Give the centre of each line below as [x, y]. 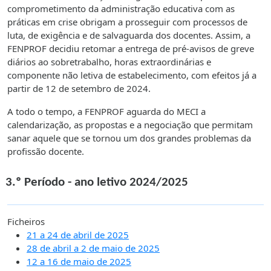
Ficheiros [26, 221]
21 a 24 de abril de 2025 [78, 234]
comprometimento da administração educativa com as [121, 8]
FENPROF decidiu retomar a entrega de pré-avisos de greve [131, 48]
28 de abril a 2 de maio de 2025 [93, 248]
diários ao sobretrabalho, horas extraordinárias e [109, 61]
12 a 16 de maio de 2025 [79, 261]
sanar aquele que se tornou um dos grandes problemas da [129, 138]
